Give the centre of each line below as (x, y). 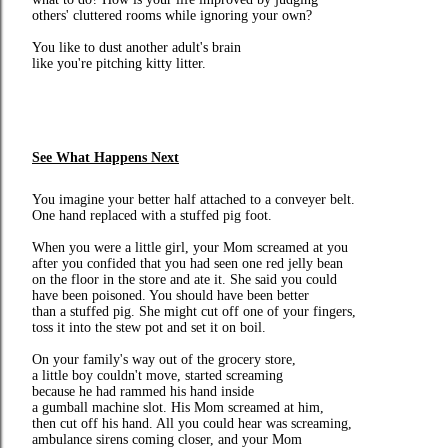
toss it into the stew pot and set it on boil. (149, 327)
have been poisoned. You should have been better (170, 295)
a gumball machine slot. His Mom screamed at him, (178, 407)
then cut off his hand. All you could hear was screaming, (192, 423)
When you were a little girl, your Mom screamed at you (190, 247)
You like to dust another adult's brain (136, 47)
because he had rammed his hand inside (143, 391)
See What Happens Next (105, 157)
